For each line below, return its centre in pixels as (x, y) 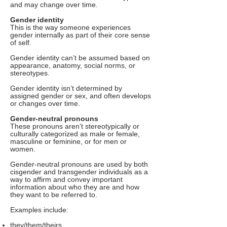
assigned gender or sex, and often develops (81, 96)
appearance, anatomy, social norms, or (73, 66)
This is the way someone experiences (70, 28)
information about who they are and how (75, 187)
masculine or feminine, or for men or (68, 142)
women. (23, 149)
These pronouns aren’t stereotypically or (75, 126)
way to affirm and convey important (66, 180)
